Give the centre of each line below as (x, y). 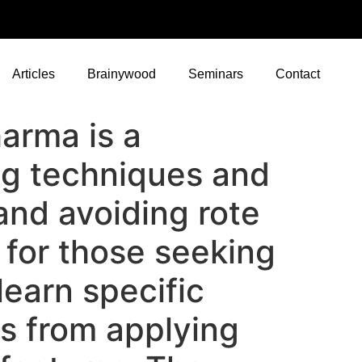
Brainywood (122, 74)
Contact (298, 74)
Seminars (216, 74)
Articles (34, 74)
